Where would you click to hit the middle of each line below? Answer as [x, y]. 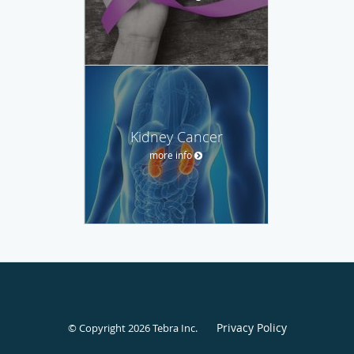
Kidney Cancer [176, 136]
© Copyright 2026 [110, 328]
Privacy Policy [251, 327]
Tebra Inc [173, 328]
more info [171, 154]
